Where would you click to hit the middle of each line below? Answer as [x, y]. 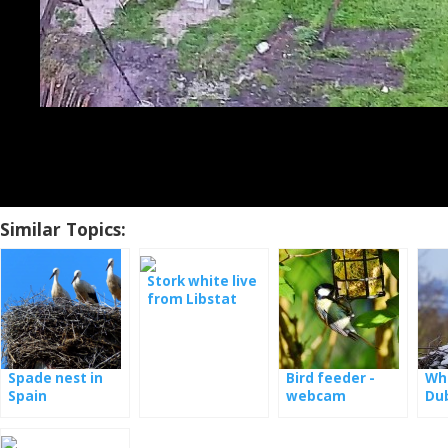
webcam [316, 395]
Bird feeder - [330, 377]
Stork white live [202, 280]
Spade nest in [55, 377]
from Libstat [192, 298]
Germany [318, 413]
